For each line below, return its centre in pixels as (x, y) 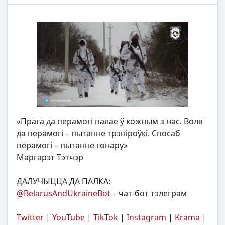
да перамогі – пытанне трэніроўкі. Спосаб (98, 133)
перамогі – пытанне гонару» (72, 145)
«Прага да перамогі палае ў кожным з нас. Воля (110, 121)
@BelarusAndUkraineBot (64, 193)
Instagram (146, 217)
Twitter (30, 217)
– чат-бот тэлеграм (149, 193)
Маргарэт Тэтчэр (50, 157)
